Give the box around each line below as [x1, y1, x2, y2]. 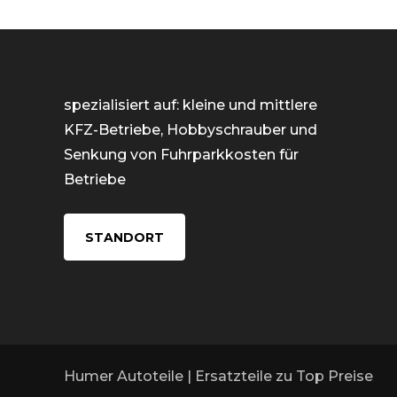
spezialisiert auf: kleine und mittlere [64, 96, 317, 113]
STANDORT [85, 229, 164, 245]
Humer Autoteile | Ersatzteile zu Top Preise [64, 367, 373, 385]
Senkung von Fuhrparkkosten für [64, 145, 299, 163]
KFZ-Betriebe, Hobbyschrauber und [64, 121, 317, 138]
